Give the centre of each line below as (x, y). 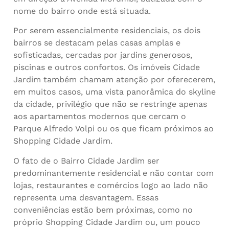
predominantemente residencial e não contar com (113, 173)
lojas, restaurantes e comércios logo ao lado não (111, 185)
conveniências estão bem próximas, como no (103, 210)
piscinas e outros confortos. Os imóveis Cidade (107, 67)
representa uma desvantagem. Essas (86, 197)
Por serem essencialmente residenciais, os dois (107, 31)
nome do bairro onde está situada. (82, 11)
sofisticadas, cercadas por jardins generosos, (103, 55)
